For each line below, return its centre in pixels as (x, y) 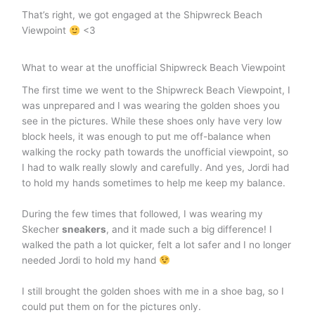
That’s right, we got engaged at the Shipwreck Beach (142, 15)
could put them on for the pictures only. (112, 306)
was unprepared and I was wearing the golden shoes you (151, 106)
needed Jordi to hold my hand (91, 261)
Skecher (42, 230)
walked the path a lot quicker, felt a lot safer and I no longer (157, 245)
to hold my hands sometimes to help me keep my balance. (154, 183)
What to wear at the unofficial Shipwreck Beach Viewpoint (154, 68)
